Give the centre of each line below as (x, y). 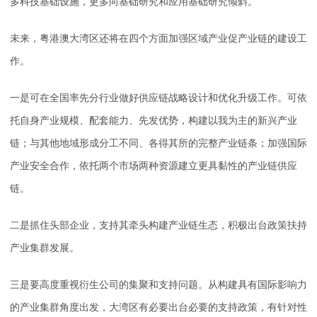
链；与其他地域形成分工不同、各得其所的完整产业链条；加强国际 (158, 143)
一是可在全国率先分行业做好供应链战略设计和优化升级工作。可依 (158, 98)
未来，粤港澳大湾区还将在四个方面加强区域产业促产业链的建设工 (158, 38)
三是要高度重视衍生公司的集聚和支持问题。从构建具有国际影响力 (158, 284)
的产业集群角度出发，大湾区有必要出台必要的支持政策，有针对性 (158, 307)
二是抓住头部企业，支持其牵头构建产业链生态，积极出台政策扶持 (158, 225)
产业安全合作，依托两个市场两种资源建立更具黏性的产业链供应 (154, 166)
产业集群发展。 (45, 248)
